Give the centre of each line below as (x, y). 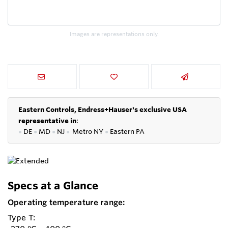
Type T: (22, 218)
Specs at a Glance (53, 186)
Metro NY (87, 132)
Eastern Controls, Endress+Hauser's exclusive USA (103, 110)
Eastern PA (127, 132)
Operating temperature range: (66, 203)
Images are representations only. (114, 34)
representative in (47, 121)
